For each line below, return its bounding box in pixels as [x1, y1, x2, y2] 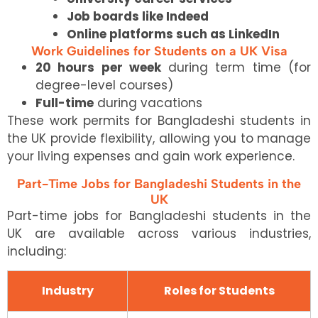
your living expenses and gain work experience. [7, 148, 295, 165]
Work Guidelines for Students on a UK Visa [31, 43, 287, 60]
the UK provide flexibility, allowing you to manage [7, 130, 311, 148]
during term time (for [168, 59, 312, 77]
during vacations [94, 94, 202, 112]
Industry [41, 282, 94, 299]
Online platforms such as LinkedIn [67, 26, 280, 43]
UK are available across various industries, [7, 224, 311, 242]
